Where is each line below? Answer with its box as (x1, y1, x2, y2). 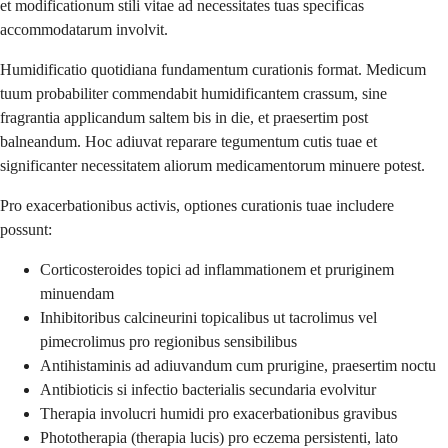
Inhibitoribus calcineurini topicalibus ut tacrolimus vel (40, 309, 377, 327)
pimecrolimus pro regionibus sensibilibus (40, 333, 297, 351)
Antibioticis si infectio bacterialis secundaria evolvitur (40, 381, 376, 399)
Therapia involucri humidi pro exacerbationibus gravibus (40, 405, 397, 423)
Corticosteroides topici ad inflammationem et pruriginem (40, 261, 394, 279)
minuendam (40, 285, 114, 303)
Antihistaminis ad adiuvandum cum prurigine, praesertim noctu (40, 357, 436, 375)
